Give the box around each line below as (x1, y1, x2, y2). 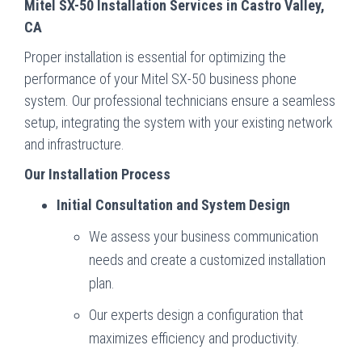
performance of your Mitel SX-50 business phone (24, 69, 297, 87)
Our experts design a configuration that (89, 305, 303, 323)
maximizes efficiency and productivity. (89, 329, 300, 347)
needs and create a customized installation (89, 250, 326, 268)
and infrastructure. (24, 135, 124, 153)
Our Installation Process (24, 165, 170, 183)
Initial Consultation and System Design (57, 196, 290, 213)
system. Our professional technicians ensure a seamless (24, 91, 335, 109)
